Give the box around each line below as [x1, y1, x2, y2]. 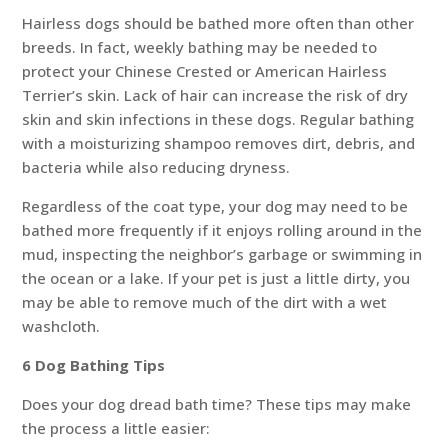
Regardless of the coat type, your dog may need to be [22, 196, 409, 217]
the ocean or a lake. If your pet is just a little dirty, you [22, 268, 411, 289]
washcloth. [22, 316, 101, 337]
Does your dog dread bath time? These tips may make [22, 394, 412, 415]
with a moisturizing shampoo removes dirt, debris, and [22, 133, 416, 154]
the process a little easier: [22, 418, 211, 439]
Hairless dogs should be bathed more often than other [22, 13, 415, 34]
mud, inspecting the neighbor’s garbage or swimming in [22, 244, 423, 265]
